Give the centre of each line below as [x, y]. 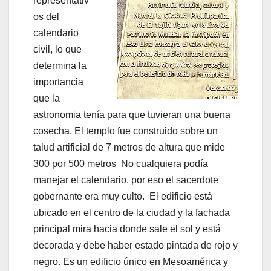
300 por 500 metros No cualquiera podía [121, 164]
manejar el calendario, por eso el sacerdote [126, 180]
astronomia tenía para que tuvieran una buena [132, 115]
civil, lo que [57, 49]
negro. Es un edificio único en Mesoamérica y [131, 262]
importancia [58, 82]
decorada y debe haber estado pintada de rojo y [135, 245]
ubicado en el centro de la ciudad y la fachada [132, 213]
